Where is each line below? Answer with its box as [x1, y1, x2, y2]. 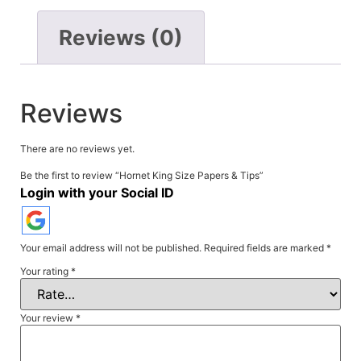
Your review [20, 311, 76, 324]
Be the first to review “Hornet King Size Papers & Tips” [20, 168, 263, 181]
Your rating [20, 264, 71, 277]
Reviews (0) [59, 25, 183, 51]
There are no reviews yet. [20, 143, 135, 156]
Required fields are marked [204, 241, 326, 254]
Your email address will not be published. [20, 241, 201, 254]
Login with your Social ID [20, 184, 174, 201]
